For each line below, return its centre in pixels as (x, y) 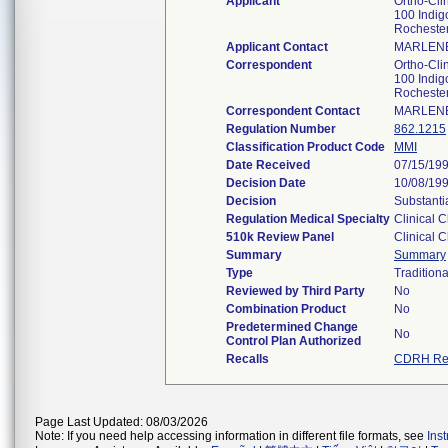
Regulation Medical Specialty (308, 219)
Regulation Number (281, 129)
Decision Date (266, 183)
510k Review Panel (280, 237)
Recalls (247, 359)
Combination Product (286, 309)
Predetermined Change (292, 327)
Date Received (268, 165)
